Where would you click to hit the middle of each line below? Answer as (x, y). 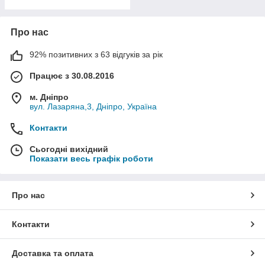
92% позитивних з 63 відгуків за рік (96, 54)
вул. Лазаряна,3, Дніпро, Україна (93, 106)
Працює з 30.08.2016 (72, 76)
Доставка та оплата (53, 253)
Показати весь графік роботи (91, 159)
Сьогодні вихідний (69, 149)
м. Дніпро (49, 97)
